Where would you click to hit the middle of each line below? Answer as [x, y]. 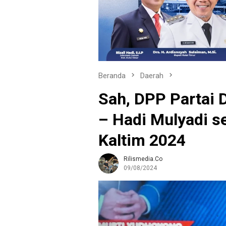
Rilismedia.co [143, 159]
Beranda [112, 76]
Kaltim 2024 [142, 140]
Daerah [152, 76]
